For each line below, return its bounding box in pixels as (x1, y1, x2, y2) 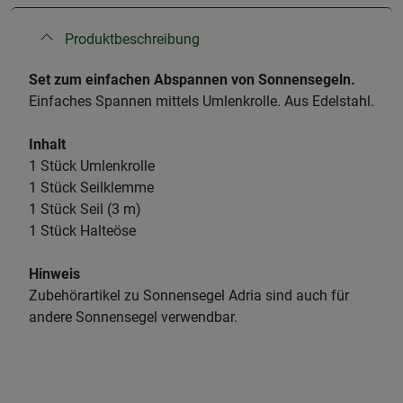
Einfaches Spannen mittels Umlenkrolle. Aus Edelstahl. (29, 92, 374, 110)
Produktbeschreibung (65, 30, 200, 48)
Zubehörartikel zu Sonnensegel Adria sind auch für (29, 286, 349, 304)
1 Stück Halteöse (29, 221, 136, 239)
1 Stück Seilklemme (29, 178, 154, 196)
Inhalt (29, 135, 66, 153)
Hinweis (29, 264, 80, 282)
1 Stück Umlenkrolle (29, 157, 155, 175)
